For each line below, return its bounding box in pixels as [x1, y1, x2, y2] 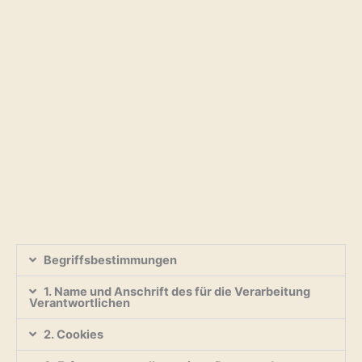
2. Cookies [43, 326, 103, 342]
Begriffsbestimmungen [43, 252, 177, 267]
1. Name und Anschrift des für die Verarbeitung [43, 284, 310, 299]
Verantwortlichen [29, 295, 130, 310]
